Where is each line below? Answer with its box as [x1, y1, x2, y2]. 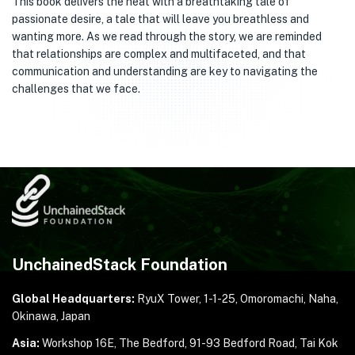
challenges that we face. [12, 82, 140, 95]
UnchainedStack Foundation [12, 255, 227, 274]
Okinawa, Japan [12, 310, 90, 323]
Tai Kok [300, 337, 338, 349]
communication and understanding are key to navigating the [12, 65, 318, 78]
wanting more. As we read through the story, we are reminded [12, 30, 322, 43]
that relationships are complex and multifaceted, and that [12, 48, 306, 60]
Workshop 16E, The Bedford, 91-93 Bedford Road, [40, 337, 300, 349]
